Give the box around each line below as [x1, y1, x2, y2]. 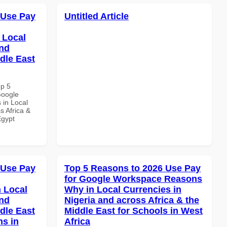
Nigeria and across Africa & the [64, 195, 199, 205]
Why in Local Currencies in [64, 184, 181, 195]
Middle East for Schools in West [64, 205, 203, 216]
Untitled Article [64, 11, 129, 21]
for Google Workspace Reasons [64, 173, 202, 184]
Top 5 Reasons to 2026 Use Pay [64, 163, 201, 173]
